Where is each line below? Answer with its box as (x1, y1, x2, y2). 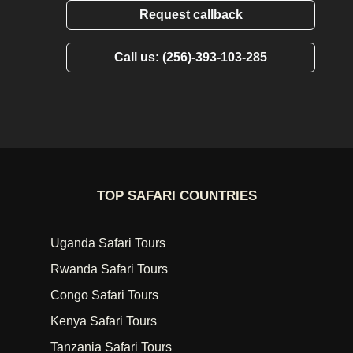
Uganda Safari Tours (50, 236, 165, 250)
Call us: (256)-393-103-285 (114, 50, 267, 64)
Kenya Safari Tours (50, 314, 157, 328)
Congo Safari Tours (50, 288, 158, 302)
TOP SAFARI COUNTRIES (96, 188, 257, 203)
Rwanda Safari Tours (50, 262, 168, 276)
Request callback (139, 8, 243, 21)
